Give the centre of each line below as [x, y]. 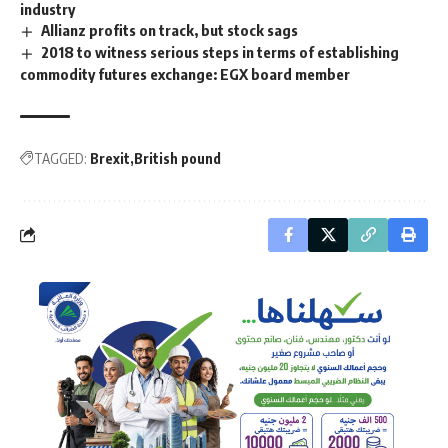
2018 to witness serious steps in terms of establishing [220, 52]
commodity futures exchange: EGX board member [185, 73]
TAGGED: [60, 158]
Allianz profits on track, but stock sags [170, 30]
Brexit [110, 158]
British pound [177, 158]
